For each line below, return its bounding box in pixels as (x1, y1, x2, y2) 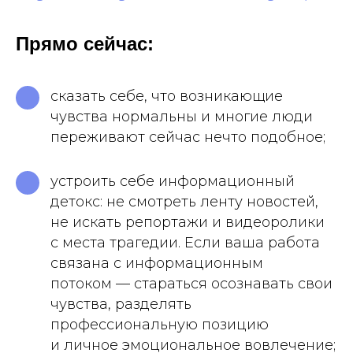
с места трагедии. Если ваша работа (50, 234, 320, 251)
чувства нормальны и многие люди (50, 108, 313, 125)
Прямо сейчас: (16, 33, 154, 54)
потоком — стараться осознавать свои (50, 275, 333, 292)
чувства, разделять (50, 295, 191, 313)
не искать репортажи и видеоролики (50, 214, 325, 231)
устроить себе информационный (50, 173, 295, 190)
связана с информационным (50, 255, 263, 272)
